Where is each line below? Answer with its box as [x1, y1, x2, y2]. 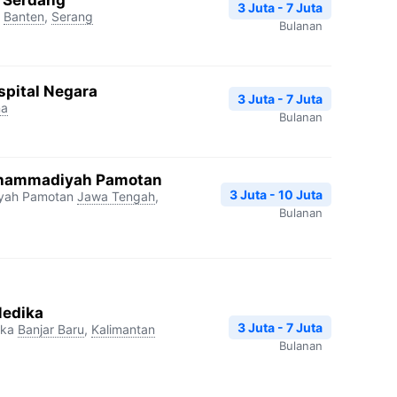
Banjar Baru [18, 322, 84, 337]
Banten [4, 8, 44, 24]
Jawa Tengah [77, 189, 155, 204]
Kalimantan [91, 322, 155, 337]
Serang [51, 8, 93, 24]
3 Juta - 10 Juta [230, 187, 323, 202]
